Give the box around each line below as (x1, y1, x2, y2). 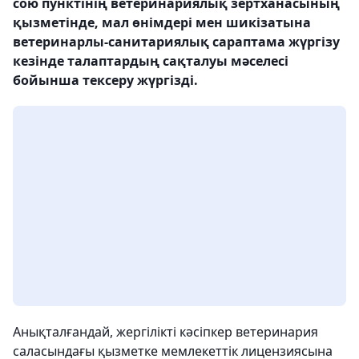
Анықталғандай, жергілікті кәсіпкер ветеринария (13, 323, 318, 341)
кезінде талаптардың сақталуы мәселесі (13, 52, 288, 70)
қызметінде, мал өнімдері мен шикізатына (13, 14, 311, 31)
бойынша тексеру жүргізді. (13, 71, 198, 89)
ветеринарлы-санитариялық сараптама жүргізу (13, 33, 340, 50)
